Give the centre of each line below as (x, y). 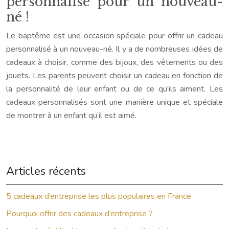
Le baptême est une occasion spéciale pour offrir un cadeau (114, 36)
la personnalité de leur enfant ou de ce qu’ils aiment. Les (114, 89)
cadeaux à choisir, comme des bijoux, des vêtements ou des (114, 62)
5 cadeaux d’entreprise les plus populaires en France (99, 196)
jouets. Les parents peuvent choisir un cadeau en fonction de (114, 76)
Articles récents (46, 171)
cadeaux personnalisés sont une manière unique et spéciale (114, 102)
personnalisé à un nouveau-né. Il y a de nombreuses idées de (114, 49)
